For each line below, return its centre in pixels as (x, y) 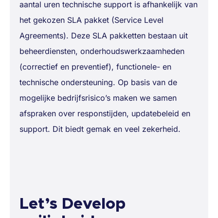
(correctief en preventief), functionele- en (95, 67)
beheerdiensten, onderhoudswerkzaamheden (102, 51)
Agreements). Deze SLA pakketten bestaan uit (104, 36)
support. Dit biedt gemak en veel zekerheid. (100, 129)
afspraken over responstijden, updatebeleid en (105, 114)
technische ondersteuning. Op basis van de (98, 82)
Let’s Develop (73, 205)
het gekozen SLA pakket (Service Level (91, 20)
